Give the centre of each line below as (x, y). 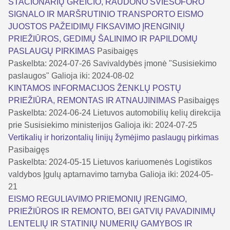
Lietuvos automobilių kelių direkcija (157, 112)
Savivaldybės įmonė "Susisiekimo (155, 63)
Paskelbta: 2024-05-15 (50, 162)
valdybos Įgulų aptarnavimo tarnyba (73, 174)
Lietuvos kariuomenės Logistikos (152, 162)
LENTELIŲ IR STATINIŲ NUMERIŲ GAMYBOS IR (100, 223)
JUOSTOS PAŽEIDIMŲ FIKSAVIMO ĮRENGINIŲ (97, 26)
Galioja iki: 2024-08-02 (93, 75)
